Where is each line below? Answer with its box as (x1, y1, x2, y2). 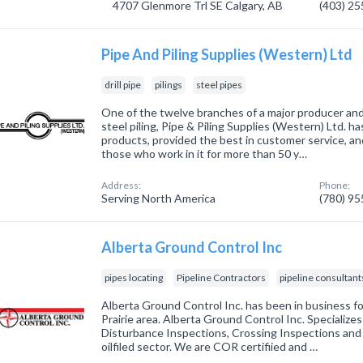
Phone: (319, 179, 351, 191)
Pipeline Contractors (177, 271, 267, 284)
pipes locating (105, 271, 164, 284)
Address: (101, 179, 142, 191)
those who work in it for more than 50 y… (101, 147, 308, 160)
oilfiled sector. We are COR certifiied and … (101, 340, 318, 353)
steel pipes (196, 79, 243, 91)
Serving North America (101, 191, 216, 205)
